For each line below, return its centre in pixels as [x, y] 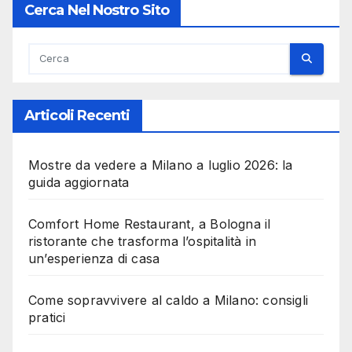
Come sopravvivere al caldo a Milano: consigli [169, 300]
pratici [47, 317]
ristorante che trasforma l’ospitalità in [142, 241]
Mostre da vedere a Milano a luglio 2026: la [161, 165]
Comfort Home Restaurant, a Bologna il [150, 224]
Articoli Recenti [77, 115]
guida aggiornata [79, 182]
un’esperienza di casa [94, 258]
